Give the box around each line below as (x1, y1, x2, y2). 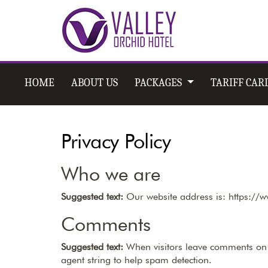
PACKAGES (135, 77, 185, 89)
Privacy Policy (61, 129, 170, 153)
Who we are (61, 162, 160, 185)
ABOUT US (71, 77, 118, 89)
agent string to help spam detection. (61, 254, 212, 266)
